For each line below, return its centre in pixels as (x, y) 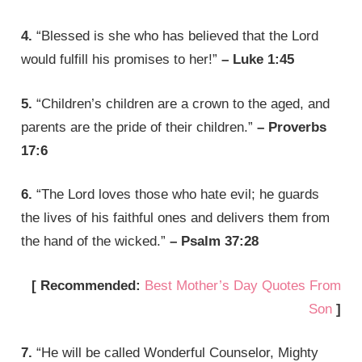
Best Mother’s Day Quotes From (242, 285)
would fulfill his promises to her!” (122, 60)
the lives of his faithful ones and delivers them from (176, 218)
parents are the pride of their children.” (139, 127)
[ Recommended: (88, 285)
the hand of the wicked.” (96, 242)
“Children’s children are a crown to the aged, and (181, 103)
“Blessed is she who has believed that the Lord (176, 36)
